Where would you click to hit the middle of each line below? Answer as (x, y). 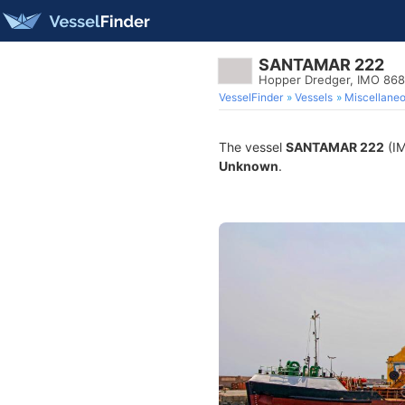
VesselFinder (251, 97)
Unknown (249, 166)
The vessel (252, 147)
